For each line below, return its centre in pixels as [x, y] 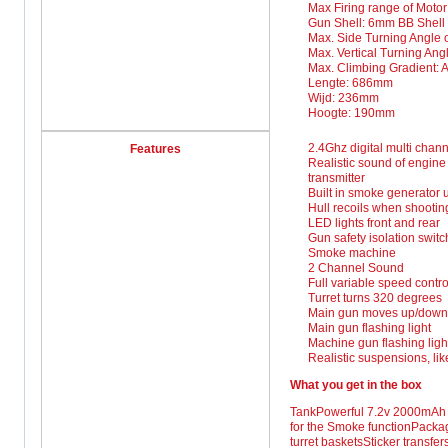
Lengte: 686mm [350, 82]
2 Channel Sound [356, 267]
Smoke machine [352, 252]
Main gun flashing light [369, 327]
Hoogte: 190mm [351, 112]
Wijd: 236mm [343, 97]
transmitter [336, 177]
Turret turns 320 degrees [375, 297]
